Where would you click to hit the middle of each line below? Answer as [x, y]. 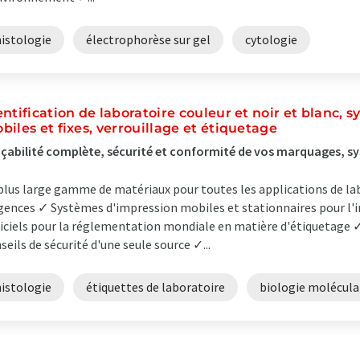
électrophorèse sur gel [148, 39]
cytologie [271, 39]
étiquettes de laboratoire [155, 287]
